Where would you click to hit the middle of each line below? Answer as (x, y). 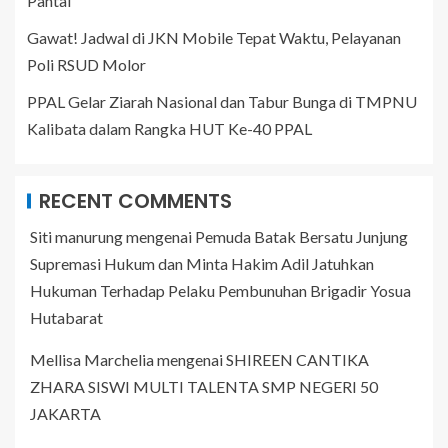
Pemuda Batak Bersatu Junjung (301, 237)
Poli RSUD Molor (86, 65)
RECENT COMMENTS (135, 201)
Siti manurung (76, 237)
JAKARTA (65, 414)
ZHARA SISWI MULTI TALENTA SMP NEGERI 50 (204, 387)
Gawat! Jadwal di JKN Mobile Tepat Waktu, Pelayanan (214, 38)
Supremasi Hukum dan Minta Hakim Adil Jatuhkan (202, 264)
